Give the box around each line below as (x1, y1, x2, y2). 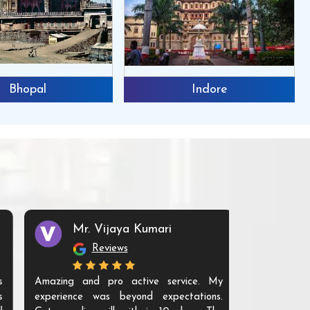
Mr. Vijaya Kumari (58, 222, 157, 236)
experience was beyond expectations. (20, 291, 208, 302)
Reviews (77, 243, 113, 254)
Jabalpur (226, 82, 273, 96)
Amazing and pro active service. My (20, 276, 208, 287)
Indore (49, 82, 86, 96)
